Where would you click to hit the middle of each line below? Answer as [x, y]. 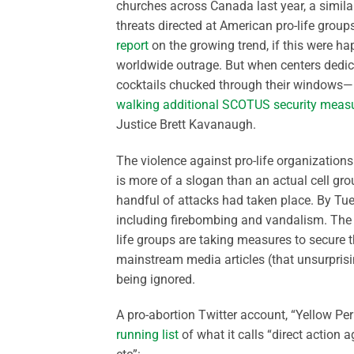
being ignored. [156, 279]
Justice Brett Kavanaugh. [186, 124]
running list [147, 335]
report [132, 45]
